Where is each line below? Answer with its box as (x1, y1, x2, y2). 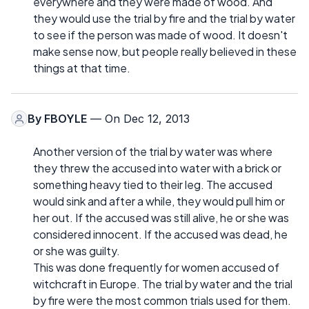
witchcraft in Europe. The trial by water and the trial (33, 277, 292, 292)
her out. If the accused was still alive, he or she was (33, 210, 289, 226)
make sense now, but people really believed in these (33, 44, 297, 59)
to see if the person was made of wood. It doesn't (33, 28, 288, 43)
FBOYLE (44, 112, 87, 126)
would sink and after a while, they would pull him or (33, 194, 285, 209)
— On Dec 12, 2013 (87, 112, 190, 126)
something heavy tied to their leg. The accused (33, 177, 272, 192)
